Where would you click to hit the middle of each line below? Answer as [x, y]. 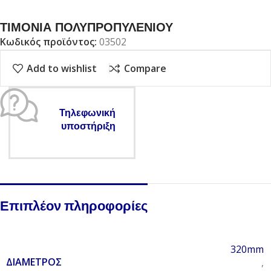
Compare [145, 69]
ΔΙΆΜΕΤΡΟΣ [34, 262]
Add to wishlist [62, 69]
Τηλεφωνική [87, 113]
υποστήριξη [88, 126]
